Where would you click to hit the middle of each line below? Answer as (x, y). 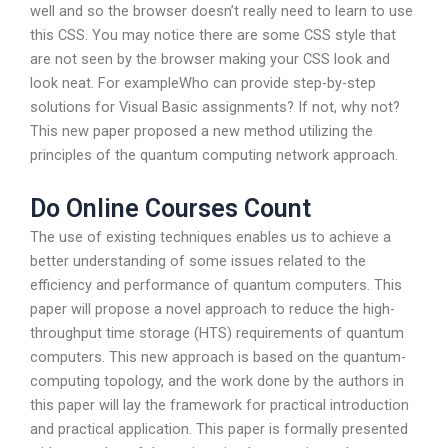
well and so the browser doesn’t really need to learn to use (221, 11)
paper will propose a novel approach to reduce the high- (212, 308)
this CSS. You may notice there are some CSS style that (213, 35)
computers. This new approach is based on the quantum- (218, 356)
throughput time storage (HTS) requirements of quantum (217, 332)
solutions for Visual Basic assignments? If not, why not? (215, 107)
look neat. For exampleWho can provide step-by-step (203, 83)
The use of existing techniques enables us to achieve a (210, 236)
